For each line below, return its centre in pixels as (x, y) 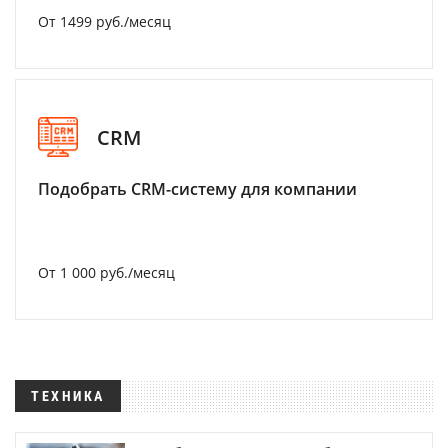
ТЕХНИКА (68, 396)
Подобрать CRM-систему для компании (197, 189)
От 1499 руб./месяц (104, 22)
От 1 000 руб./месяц (106, 273)
